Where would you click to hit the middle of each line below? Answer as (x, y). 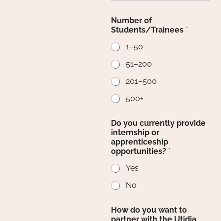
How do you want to (149, 210)
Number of (131, 21)
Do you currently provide (158, 123)
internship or (135, 133)
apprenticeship (140, 142)
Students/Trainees (148, 30)
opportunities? (140, 151)
